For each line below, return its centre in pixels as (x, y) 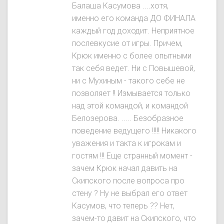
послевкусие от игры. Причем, (127, 43)
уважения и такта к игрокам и (126, 143)
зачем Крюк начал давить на (125, 168)
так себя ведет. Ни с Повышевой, (133, 68)
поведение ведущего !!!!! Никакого (134, 131)
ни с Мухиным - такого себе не (128, 81)
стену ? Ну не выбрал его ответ (130, 193)
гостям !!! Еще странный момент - (132, 156)
